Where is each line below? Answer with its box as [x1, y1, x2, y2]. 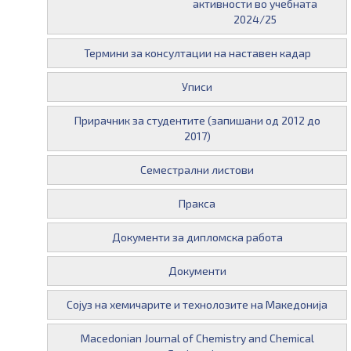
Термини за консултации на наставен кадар [83, 46, 311, 60]
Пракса [179, 197, 215, 210]
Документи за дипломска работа [111, 230, 283, 244]
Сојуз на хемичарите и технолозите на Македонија [67, 298, 327, 311]
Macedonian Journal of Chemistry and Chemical [80, 331, 314, 345]
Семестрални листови [140, 163, 254, 176]
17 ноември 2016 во [60, 5, 148, 16]
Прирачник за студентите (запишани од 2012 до [74, 114, 320, 127]
